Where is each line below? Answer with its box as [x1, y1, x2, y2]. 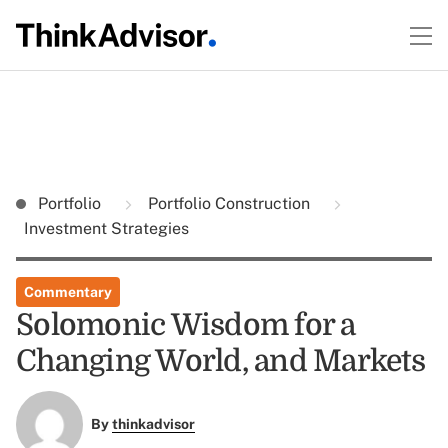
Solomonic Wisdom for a [16, 308, 356, 342]
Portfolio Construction [144, 194, 314, 213]
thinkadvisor [111, 416, 195, 433]
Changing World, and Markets [16, 344, 425, 378]
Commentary [24, 284, 112, 300]
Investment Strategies [24, 219, 189, 238]
